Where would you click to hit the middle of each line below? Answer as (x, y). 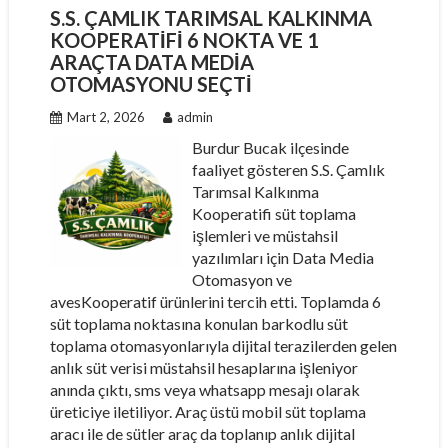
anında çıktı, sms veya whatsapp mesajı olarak (204, 389)
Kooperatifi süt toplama (274, 213)
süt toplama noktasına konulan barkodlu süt (198, 323)
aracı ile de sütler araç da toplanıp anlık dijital (202, 433)
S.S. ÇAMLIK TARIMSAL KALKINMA (210, 18)
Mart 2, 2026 (105, 117)
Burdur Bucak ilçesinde (271, 147)
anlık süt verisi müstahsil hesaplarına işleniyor (203, 367)
